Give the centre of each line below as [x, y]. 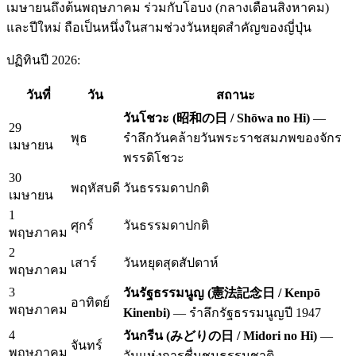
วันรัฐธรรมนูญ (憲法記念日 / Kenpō [222, 292]
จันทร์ [87, 345]
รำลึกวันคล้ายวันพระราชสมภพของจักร [232, 137]
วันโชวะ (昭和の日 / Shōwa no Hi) [217, 118]
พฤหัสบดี [95, 188]
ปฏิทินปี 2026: [43, 60]
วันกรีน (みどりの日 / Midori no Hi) [220, 335]
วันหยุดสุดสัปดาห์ [171, 262]
